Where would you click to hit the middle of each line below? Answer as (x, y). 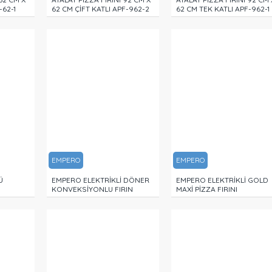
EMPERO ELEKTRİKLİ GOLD (222, 180)
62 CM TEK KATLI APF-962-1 (223, 8)
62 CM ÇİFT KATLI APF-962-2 (100, 8)
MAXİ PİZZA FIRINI (206, 189)
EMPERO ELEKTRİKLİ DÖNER (100, 180)
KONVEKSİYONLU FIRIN (92, 189)
